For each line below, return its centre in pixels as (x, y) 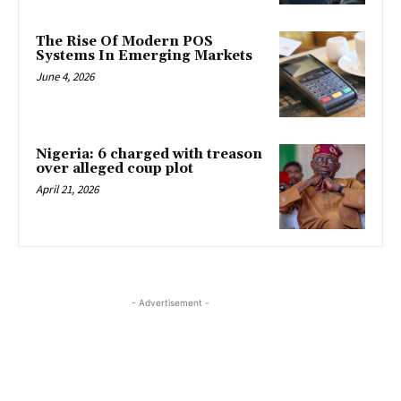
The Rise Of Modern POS (124, 42)
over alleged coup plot (115, 168)
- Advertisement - (170, 303)
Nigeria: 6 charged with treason (149, 154)
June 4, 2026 (65, 77)
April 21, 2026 (67, 189)
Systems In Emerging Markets (144, 56)
